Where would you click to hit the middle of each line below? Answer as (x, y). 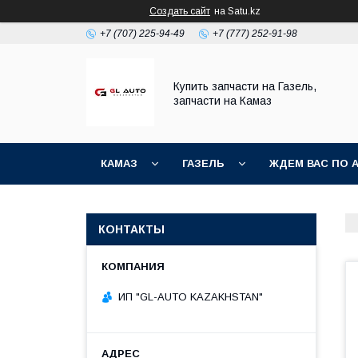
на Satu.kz (237, 11)
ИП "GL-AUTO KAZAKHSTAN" (191, 296)
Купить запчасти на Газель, (245, 86)
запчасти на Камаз (223, 101)
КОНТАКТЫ (131, 229)
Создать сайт (180, 11)
